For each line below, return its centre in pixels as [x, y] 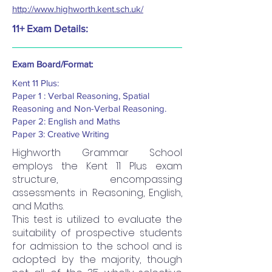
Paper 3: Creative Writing [61, 134]
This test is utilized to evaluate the [97, 220]
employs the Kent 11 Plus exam [97, 166]
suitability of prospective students [97, 233]
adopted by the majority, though [97, 260]
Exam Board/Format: [53, 64]
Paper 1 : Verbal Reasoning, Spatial [81, 96]
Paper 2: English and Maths [66, 121]
